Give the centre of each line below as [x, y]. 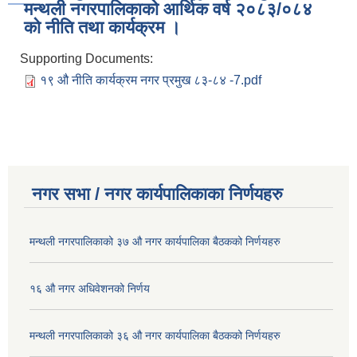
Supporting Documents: [88, 59]
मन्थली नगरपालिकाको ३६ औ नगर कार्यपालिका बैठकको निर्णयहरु [155, 336]
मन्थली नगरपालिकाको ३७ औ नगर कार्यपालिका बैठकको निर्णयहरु [155, 242]
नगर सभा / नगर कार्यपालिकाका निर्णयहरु [157, 194]
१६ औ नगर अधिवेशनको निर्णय [90, 289]
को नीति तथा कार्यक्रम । [102, 28]
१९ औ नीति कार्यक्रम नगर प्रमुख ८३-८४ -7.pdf [151, 80]
